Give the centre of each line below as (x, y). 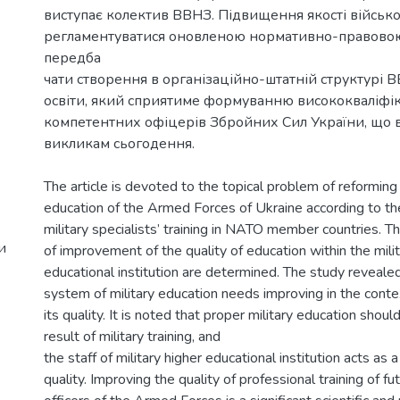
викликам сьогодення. (119, 144)
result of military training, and (132, 337)
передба (72, 58)
